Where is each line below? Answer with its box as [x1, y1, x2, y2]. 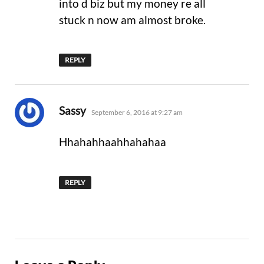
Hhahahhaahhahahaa [59, 135, 166, 149]
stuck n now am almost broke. [59, 12, 206, 27]
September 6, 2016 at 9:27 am [91, 108, 183, 117]
